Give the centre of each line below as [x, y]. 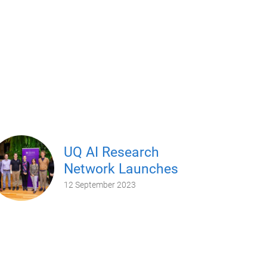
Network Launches [121, 169]
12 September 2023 [100, 184]
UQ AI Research [111, 152]
